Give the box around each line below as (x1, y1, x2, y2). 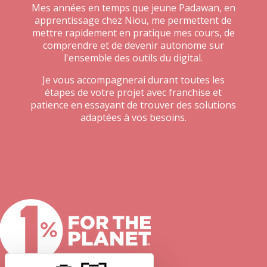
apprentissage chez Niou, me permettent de (35, 13, 232, 27)
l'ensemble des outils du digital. (64, 51, 203, 64)
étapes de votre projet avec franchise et (45, 85, 222, 99)
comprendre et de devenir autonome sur (42, 38, 224, 52)
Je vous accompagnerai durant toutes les (42, 73, 225, 86)
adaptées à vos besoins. (80, 110, 187, 124)
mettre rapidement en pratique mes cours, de (32, 26, 235, 39)
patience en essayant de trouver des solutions (30, 98, 237, 111)
